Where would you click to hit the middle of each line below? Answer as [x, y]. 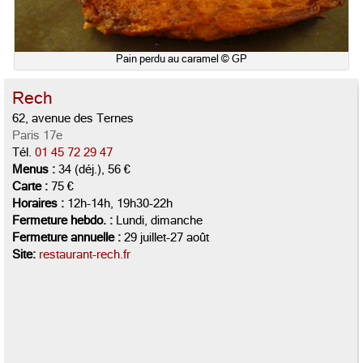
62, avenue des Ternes [73, 119]
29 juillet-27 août [165, 238]
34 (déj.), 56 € [93, 170]
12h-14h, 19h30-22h [118, 204]
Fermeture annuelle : [66, 238]
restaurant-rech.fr [85, 255]
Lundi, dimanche [158, 221]
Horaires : [38, 204]
